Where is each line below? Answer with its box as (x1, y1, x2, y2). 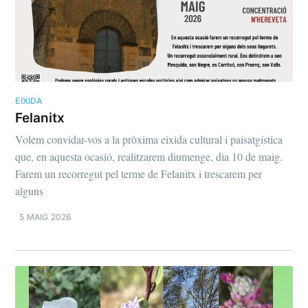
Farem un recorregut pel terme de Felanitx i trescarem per (15, 166, 263, 181)
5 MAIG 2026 (19, 211, 71, 222)
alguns (15, 183, 44, 198)
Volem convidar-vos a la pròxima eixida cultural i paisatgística (15, 131, 283, 146)
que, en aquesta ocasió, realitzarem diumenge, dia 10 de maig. (15, 148, 283, 164)
